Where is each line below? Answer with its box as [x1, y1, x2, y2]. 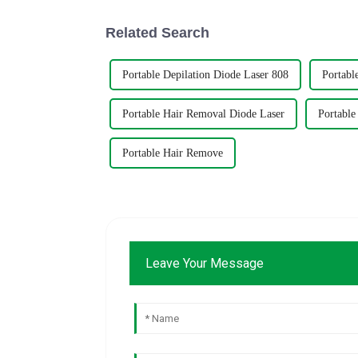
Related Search [105, 24, 209, 41]
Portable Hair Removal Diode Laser [122, 107, 284, 120]
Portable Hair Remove [122, 146, 223, 159]
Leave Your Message [145, 255, 265, 271]
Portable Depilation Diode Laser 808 [122, 68, 288, 81]
